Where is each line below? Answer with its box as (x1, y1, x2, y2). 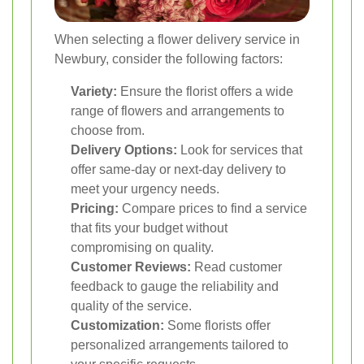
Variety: (71, 84, 117, 98)
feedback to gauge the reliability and (71, 279, 279, 293)
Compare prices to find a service (119, 201, 307, 215)
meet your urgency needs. (71, 181, 219, 196)
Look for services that (177, 142, 302, 157)
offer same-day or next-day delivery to (71, 162, 286, 176)
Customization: (71, 318, 164, 332)
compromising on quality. (71, 240, 214, 254)
